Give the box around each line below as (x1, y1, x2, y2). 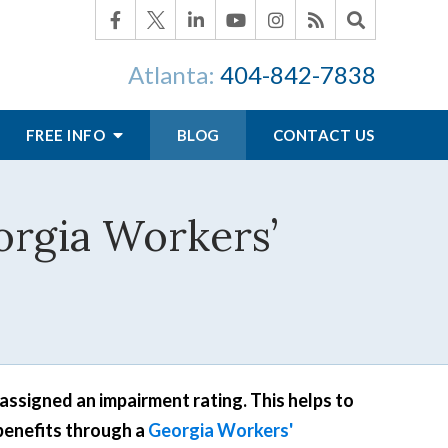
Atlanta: (128, 60, 220, 89)
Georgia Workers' (148, 419, 293, 441)
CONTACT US (272, 126, 375, 144)
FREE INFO (25, 126, 109, 144)
